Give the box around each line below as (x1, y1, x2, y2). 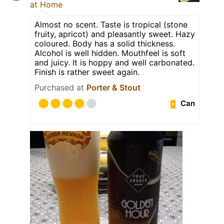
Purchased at (34, 82, 86, 92)
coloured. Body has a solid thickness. (34, 38, 175, 48)
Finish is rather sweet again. (34, 66, 139, 77)
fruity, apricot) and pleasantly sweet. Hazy (34, 28, 195, 39)
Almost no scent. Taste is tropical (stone (34, 19, 187, 29)
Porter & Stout (86, 82, 140, 92)
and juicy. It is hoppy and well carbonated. (34, 57, 194, 67)
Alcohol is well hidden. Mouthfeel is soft (34, 47, 185, 58)
